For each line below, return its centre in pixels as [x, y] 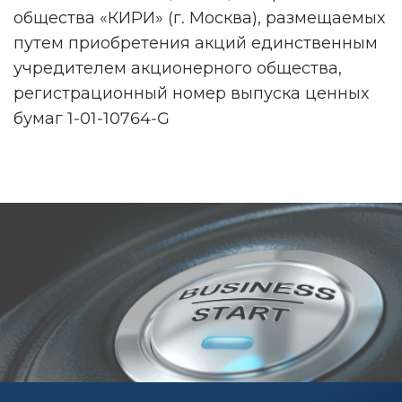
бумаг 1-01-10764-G [92, 118]
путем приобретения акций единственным [196, 43]
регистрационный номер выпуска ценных [191, 93]
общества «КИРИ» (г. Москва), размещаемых [199, 18]
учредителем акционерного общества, [178, 68]
